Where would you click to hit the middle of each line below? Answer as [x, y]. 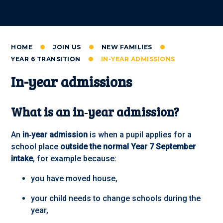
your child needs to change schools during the [116, 199]
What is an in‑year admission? [95, 112]
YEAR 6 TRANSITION [46, 59]
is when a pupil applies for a [140, 135]
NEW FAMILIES [127, 47]
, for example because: [75, 159]
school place [36, 147]
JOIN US [67, 47]
